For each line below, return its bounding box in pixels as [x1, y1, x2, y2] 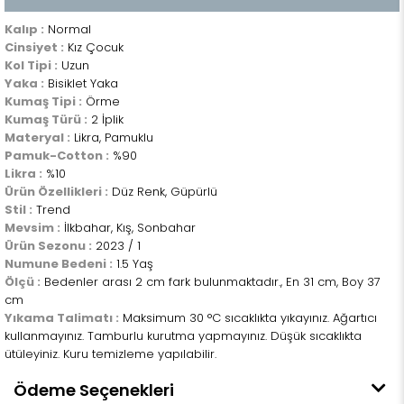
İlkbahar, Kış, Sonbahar [60, 219, 196, 236]
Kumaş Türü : [5, 111, 87, 128]
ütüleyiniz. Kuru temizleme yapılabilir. [5, 345, 216, 363]
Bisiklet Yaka [44, 75, 118, 92]
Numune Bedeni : [5, 255, 113, 272]
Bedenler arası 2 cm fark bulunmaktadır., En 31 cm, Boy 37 [41, 273, 381, 290]
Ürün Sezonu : [5, 237, 92, 254]
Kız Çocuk [64, 39, 124, 56]
